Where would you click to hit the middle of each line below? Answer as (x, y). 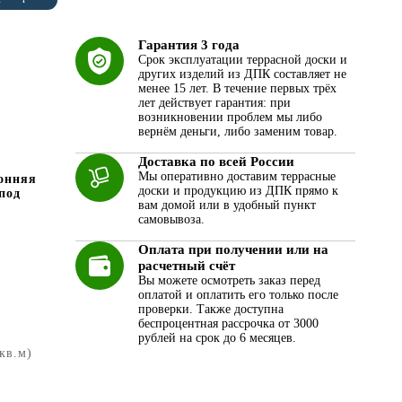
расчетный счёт (186, 266)
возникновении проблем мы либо (230, 117)
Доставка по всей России (216, 162)
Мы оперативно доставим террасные (236, 176)
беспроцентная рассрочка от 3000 (228, 323)
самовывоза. (171, 219)
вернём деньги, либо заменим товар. (237, 131)
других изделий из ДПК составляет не (242, 74)
